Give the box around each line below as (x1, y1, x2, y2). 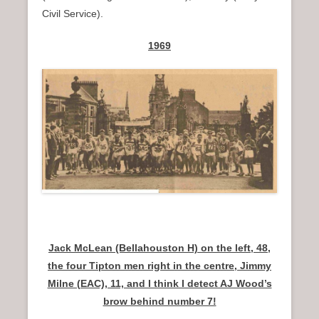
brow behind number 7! (103, 296, 216, 308)
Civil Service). (42, 7, 103, 19)
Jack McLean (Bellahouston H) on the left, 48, (48, 242, 271, 254)
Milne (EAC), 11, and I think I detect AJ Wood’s (47, 278, 272, 290)
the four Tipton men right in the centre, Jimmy (48, 260, 271, 272)
